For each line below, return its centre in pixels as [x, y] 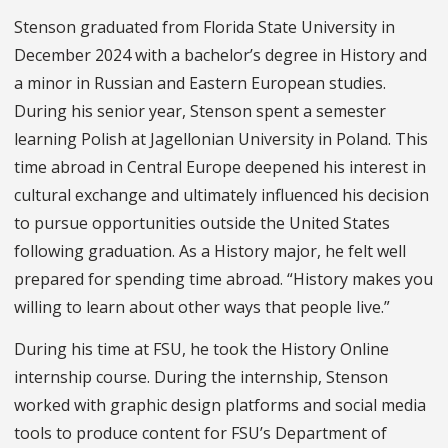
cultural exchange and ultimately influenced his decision [221, 194]
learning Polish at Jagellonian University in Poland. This [221, 138]
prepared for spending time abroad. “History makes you [223, 278]
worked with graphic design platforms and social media [220, 404]
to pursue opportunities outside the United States [202, 222]
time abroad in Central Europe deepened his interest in [220, 166]
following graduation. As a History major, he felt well [210, 250]
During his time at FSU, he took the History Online [201, 348]
